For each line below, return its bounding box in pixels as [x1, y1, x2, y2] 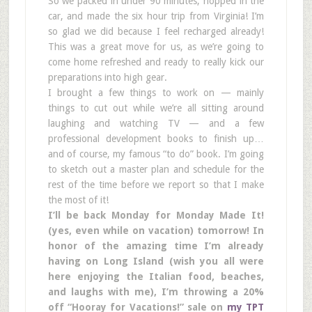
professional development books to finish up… [47, 133, 265, 144]
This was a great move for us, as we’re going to [47, 41, 265, 52]
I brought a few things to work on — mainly [47, 87, 265, 98]
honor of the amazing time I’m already [47, 240, 265, 251]
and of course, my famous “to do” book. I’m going [47, 148, 265, 159]
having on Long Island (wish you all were [47, 256, 265, 267]
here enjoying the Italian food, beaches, [47, 271, 265, 282]
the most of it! [47, 194, 109, 205]
